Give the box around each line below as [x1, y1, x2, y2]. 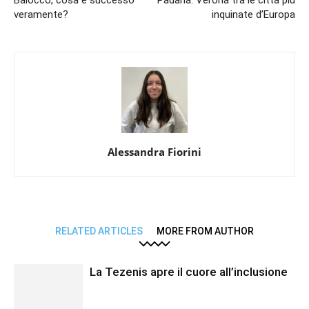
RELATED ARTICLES [55, 225, 143, 237]
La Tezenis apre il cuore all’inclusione [90, 264, 290, 279]
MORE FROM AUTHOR [157, 225, 254, 237]
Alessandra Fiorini [108, 144, 201, 159]
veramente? [14, 8, 71, 21]
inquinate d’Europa [212, 8, 295, 21]
